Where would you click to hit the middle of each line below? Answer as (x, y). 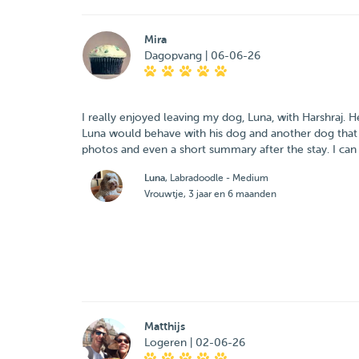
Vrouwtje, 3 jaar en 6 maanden (210, 194)
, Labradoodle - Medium (216, 178)
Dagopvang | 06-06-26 (202, 56)
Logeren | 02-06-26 (194, 343)
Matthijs (164, 326)
